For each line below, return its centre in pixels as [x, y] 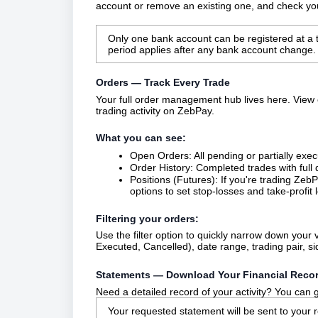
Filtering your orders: [147, 218]
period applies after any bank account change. [212, 49]
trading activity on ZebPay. [155, 110]
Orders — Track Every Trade [163, 82]
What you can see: [141, 138]
